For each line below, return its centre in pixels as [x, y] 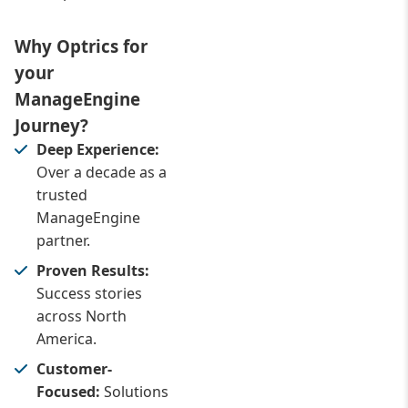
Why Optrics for [81, 46]
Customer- [74, 369]
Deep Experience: [98, 149]
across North [82, 316]
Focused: [68, 392]
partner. [63, 240]
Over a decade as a [102, 172]
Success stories [89, 293]
